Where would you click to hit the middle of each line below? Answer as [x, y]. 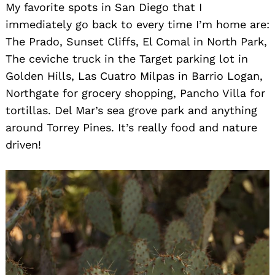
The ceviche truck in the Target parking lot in [127, 58]
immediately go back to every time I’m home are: [137, 24]
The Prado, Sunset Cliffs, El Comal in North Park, [136, 41]
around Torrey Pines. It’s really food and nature [131, 127]
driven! [23, 144]
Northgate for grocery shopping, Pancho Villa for [135, 93]
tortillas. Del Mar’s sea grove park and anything [131, 110]
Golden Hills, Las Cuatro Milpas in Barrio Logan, [134, 76]
